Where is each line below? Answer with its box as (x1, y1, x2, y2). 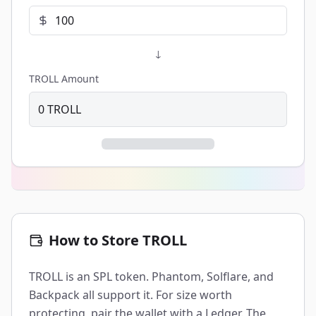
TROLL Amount (29, 72, 99, 85)
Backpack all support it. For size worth (29, 287, 232, 303)
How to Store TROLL (49, 231, 187, 250)
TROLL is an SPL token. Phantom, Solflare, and (29, 269, 274, 284)
